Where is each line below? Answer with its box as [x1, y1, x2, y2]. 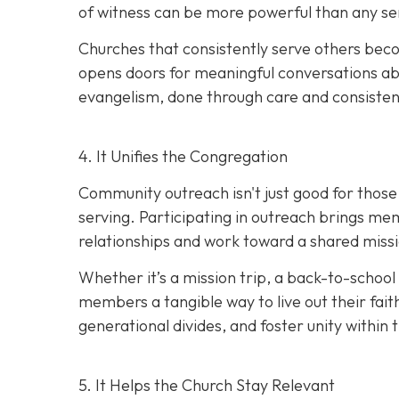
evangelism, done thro [78, 86, 237, 108]
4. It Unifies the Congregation [78, 146, 288, 167]
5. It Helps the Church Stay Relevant [78, 374, 335, 395]
